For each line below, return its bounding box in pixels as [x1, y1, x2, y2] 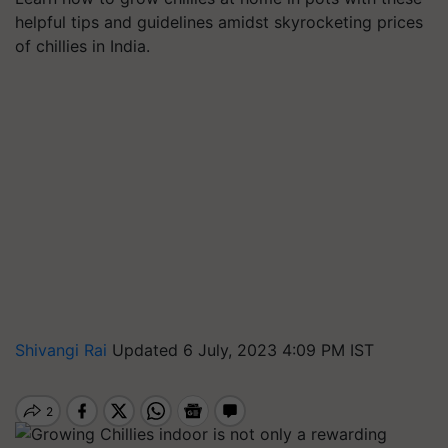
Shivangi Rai [15, 340, 112, 360]
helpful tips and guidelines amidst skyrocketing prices [15, 12, 423, 32]
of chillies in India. [15, 36, 150, 56]
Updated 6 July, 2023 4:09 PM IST [112, 340, 374, 360]
